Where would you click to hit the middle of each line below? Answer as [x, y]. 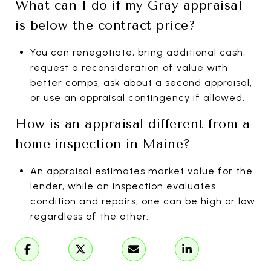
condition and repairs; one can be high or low [142, 201]
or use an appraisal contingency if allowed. [137, 97]
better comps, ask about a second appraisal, [141, 82]
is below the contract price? [105, 25]
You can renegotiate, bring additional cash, [138, 52]
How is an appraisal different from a [132, 124]
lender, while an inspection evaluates [123, 186]
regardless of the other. [89, 216]
